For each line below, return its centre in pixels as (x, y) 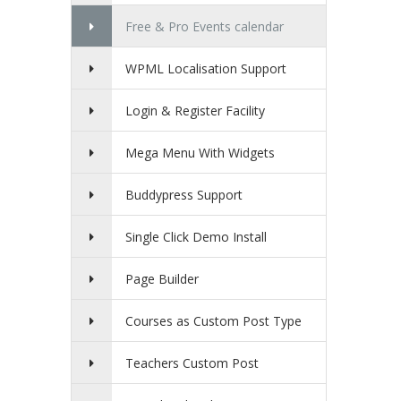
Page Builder (162, 279)
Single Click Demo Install (196, 237)
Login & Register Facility (195, 111)
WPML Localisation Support (206, 69)
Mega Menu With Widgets (200, 153)
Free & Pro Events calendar (205, 27)
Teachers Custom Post (192, 363)
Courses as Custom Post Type (213, 321)
